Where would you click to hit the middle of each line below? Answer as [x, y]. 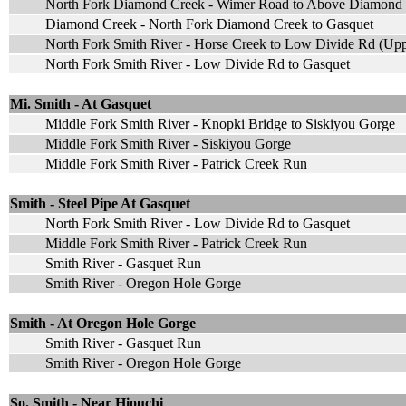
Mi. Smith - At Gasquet [81, 103]
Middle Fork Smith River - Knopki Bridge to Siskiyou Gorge [220, 123]
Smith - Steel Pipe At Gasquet [100, 203]
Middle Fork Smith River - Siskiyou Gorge [168, 143]
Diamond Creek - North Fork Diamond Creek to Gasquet [209, 24]
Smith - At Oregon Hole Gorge [103, 323]
